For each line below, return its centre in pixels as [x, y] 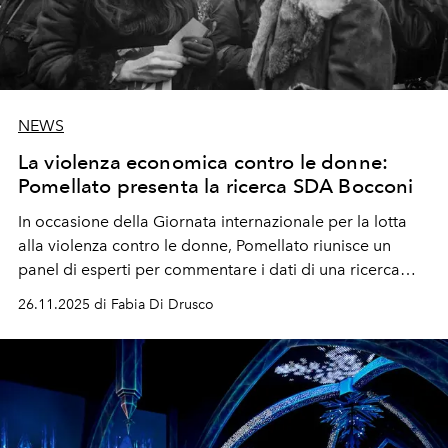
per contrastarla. [78, 341]
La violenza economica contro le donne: [203, 161]
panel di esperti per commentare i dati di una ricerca [209, 269]
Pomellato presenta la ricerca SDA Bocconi [216, 185]
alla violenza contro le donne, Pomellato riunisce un [204, 245]
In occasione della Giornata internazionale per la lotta [212, 221]
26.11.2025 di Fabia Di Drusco [116, 304]
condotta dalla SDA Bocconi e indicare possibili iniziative [224, 317]
